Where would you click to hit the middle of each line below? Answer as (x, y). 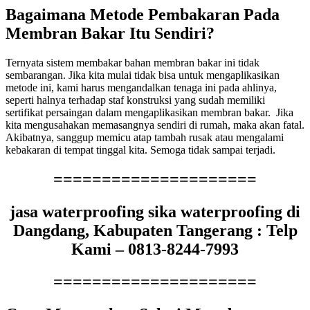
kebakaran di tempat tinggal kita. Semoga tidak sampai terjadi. (140, 150)
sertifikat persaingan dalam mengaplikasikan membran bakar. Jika (149, 113)
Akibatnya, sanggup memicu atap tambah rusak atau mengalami (145, 138)
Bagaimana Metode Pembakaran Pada (143, 15)
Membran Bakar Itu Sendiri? (110, 34)
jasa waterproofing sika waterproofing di (155, 212)
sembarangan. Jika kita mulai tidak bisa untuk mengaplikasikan (143, 75)
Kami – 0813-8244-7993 (155, 249)
